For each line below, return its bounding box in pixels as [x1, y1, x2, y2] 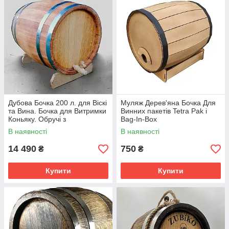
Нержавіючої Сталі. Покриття [8, 123, 105, 132]
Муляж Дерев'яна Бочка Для [121, 99, 216, 107]
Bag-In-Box [121, 115, 157, 124]
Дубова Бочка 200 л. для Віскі [8, 99, 107, 107]
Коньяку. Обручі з [8, 115, 66, 124]
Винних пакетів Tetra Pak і [121, 107, 207, 116]
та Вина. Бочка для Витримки [8, 107, 106, 116]
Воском [8, 131, 33, 140]
